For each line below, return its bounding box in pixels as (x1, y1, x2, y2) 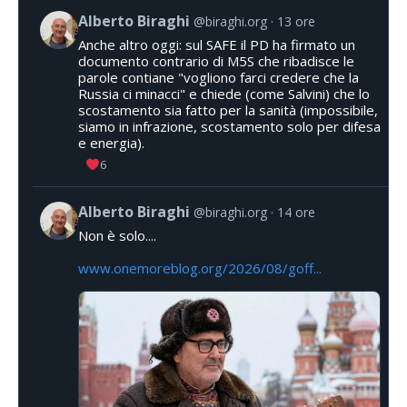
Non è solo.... (78, 226, 156, 245)
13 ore (277, 13, 315, 31)
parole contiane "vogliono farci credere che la (78, 68, 359, 87)
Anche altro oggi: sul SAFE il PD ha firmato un (78, 35, 355, 55)
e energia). (78, 134, 144, 153)
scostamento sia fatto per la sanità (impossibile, (78, 101, 378, 120)
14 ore (277, 203, 315, 222)
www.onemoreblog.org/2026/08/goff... (78, 259, 322, 278)
